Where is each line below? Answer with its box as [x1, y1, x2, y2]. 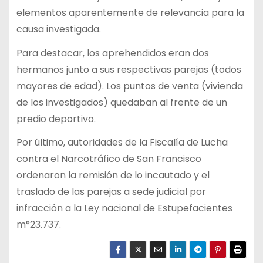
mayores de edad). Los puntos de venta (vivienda [16, 79, 243, 93]
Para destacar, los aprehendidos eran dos [16, 46, 209, 60]
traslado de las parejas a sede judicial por [16, 185, 206, 199]
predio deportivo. [16, 112, 96, 126]
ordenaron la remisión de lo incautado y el [16, 168, 210, 183]
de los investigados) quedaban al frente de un [16, 95, 227, 109]
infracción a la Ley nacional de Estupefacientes [16, 201, 232, 215]
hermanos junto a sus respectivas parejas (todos [16, 62, 241, 76]
